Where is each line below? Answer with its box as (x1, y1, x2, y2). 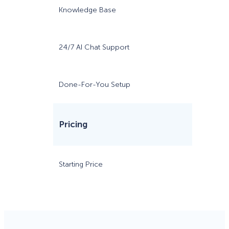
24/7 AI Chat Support (59, 43, 130, 52)
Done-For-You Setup (59, 80, 131, 89)
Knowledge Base (59, 6, 117, 15)
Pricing (59, 119, 88, 130)
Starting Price (59, 159, 103, 169)
